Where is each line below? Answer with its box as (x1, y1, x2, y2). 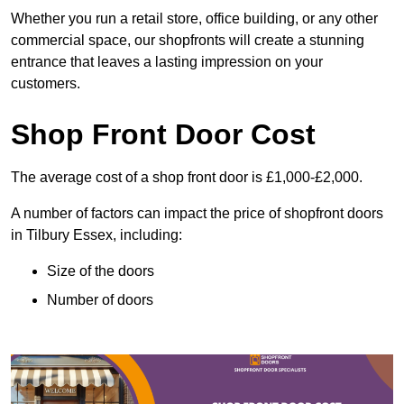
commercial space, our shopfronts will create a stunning (11, 32, 364, 49)
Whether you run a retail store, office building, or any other (11, 11, 378, 27)
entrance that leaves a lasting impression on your (11, 54, 323, 70)
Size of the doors (47, 263, 154, 280)
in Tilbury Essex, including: (11, 227, 182, 243)
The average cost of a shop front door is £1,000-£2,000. (11, 170, 363, 186)
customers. (11, 76, 80, 92)
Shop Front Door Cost (11, 118, 316, 151)
